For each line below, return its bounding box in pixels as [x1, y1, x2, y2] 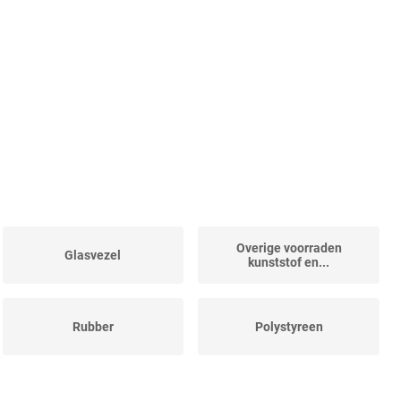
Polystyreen [254, 320, 323, 335]
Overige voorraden [235, 241, 342, 256]
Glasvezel [64, 248, 122, 263]
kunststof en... [248, 255, 330, 270]
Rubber [72, 320, 114, 335]
